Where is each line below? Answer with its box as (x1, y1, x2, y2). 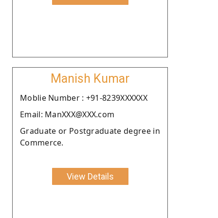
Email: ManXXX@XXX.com (20, 109, 115, 120)
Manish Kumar (51, 71, 129, 86)
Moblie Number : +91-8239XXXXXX (20, 92, 147, 103)
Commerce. (20, 137, 64, 148)
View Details (66, 171, 114, 182)
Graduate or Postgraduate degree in (20, 125, 160, 136)
